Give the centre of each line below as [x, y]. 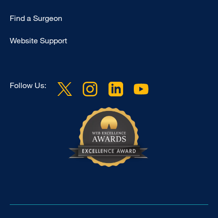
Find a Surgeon [36, 18]
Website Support [38, 41]
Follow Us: [28, 85]
